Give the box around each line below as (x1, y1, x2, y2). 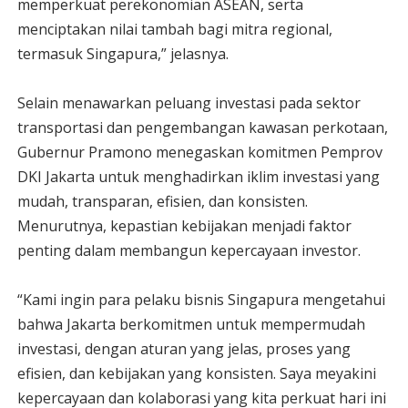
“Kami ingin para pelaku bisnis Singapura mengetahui (16, 290, 385, 310)
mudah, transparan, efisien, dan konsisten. (16, 191, 308, 211)
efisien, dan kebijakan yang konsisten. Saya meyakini (16, 363, 376, 383)
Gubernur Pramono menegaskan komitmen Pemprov (16, 142, 382, 162)
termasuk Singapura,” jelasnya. (16, 44, 229, 64)
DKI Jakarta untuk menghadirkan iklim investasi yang (16, 167, 380, 187)
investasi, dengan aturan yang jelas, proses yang (16, 339, 351, 359)
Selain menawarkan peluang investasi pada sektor (16, 93, 361, 113)
